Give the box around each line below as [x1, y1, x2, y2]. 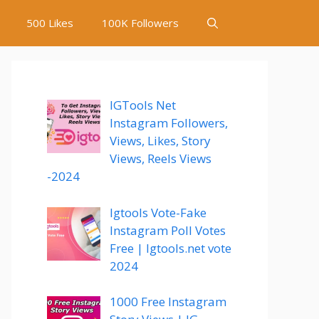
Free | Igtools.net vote [109, 239, 231, 256]
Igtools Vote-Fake [109, 204, 206, 221]
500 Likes [26, 16, 73, 30]
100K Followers [102, 16, 179, 30]
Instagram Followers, [109, 115, 228, 131]
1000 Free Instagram [109, 293, 226, 310]
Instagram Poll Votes [109, 221, 226, 239]
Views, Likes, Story [109, 132, 211, 149]
